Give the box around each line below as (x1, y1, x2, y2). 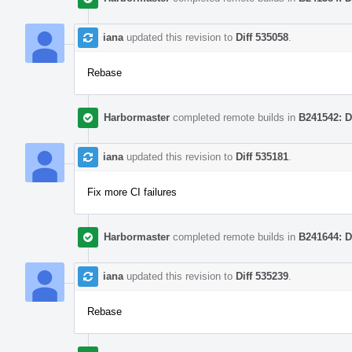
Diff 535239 (236, 269, 288, 282)
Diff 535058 (236, 31, 288, 43)
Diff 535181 (236, 150, 288, 163)
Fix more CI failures (87, 185, 177, 198)
